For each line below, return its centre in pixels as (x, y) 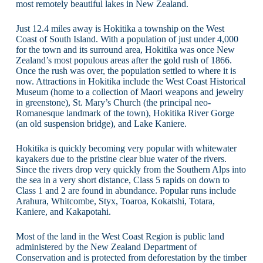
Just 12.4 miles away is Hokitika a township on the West (120, 28)
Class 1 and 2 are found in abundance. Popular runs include (126, 190)
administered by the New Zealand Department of (106, 247)
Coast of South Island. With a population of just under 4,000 (127, 39)
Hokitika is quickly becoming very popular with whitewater (126, 148)
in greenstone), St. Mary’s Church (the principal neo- (113, 102)
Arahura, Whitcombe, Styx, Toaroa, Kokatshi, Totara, (115, 201)
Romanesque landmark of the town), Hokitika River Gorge (125, 113)
